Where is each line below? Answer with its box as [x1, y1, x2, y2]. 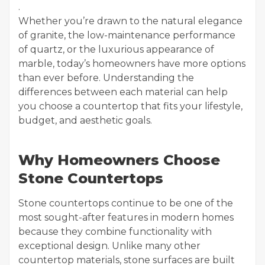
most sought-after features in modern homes [18, 212, 234, 223]
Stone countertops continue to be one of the [18, 198, 233, 209]
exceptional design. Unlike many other [18, 240, 201, 251]
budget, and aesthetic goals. [18, 115, 152, 126]
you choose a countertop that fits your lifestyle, [18, 101, 243, 112]
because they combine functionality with [18, 226, 212, 237]
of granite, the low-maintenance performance [18, 30, 235, 41]
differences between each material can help [18, 86, 228, 98]
